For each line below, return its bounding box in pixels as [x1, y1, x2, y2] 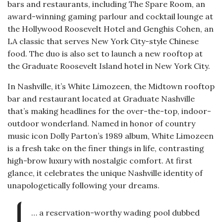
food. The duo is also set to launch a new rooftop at [7, 49, 203, 59]
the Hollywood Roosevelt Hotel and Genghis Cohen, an [7, 24, 214, 34]
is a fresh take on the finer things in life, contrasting [7, 143, 204, 154]
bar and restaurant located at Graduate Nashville [7, 94, 195, 104]
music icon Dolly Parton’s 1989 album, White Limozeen [7, 131, 214, 141]
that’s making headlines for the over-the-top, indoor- [7, 106, 211, 116]
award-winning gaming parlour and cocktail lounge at [7, 11, 213, 22]
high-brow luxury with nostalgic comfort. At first [7, 156, 192, 166]
